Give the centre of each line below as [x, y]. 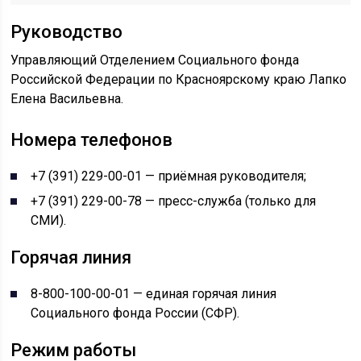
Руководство [67, 32]
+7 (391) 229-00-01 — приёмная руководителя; [169, 176]
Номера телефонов [92, 140]
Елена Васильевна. [67, 99]
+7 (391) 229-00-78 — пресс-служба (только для [174, 201]
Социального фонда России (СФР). [135, 313]
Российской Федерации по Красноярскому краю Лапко [179, 79]
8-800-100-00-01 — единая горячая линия [154, 294]
